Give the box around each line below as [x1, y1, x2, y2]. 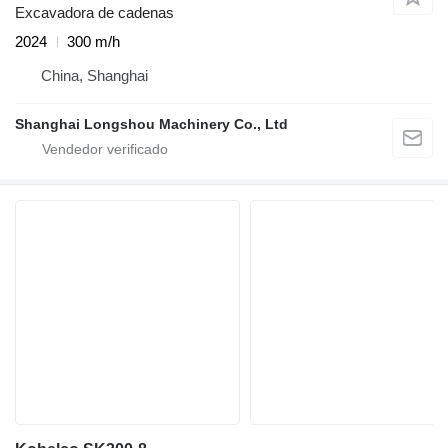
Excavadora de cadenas [15, 4, 174, 22]
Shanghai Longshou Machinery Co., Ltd [15, 116, 288, 133]
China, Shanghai [41, 67, 148, 85]
